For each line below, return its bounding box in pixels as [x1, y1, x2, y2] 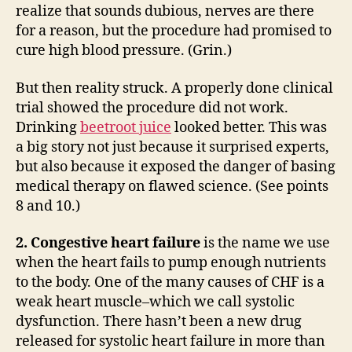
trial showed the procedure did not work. [16, 98, 288, 117]
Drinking [16, 118, 80, 137]
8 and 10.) [16, 196, 80, 215]
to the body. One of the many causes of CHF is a [16, 273, 324, 291]
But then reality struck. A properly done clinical [16, 79, 333, 97]
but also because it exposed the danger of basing [16, 157, 335, 176]
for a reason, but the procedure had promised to [16, 22, 332, 40]
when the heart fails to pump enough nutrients [16, 254, 326, 272]
